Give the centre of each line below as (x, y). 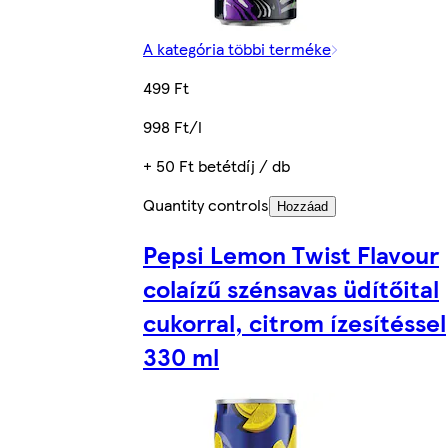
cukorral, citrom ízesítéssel (294, 321)
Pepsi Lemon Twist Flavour (291, 253)
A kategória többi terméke (237, 48)
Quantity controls (206, 204)
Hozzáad (302, 206)
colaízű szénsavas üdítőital (291, 287)
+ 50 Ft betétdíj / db (216, 165)
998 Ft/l (172, 126)
